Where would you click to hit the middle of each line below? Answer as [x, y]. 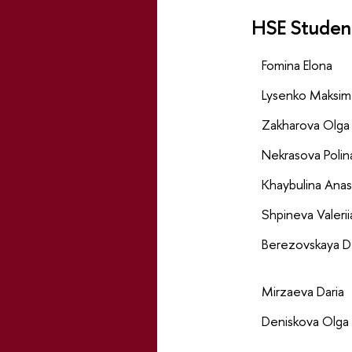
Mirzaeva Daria [302, 291]
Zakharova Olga [305, 124]
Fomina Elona [297, 64]
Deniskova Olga [305, 321]
